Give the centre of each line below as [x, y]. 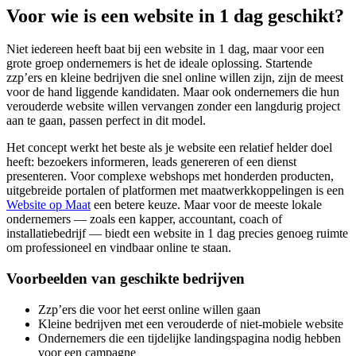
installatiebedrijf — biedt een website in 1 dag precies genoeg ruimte [177, 234]
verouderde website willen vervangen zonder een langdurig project [173, 106]
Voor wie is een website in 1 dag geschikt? [175, 15]
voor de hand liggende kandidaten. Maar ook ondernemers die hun [173, 92]
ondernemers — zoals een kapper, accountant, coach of [144, 219]
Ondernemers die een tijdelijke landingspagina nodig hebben [190, 338]
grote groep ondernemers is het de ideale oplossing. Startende [159, 64]
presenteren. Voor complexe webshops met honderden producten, [170, 176]
